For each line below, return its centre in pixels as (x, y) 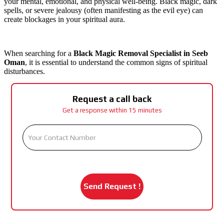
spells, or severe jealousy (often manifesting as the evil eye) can (103, 10)
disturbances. (24, 71)
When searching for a (39, 53)
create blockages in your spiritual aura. (64, 19)
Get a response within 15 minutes (112, 110)
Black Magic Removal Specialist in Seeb (141, 53)
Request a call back (112, 99)
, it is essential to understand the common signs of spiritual (116, 62)
